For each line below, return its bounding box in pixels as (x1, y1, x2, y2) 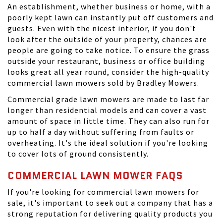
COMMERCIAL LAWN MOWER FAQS (7, 168, 183, 182)
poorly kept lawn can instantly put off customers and (7, 12, 214, 22)
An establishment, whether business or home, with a (7, 1, 211, 11)
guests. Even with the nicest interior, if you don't (7, 23, 196, 33)
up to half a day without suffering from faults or (7, 127, 194, 137)
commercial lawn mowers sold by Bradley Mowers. (7, 78, 199, 88)
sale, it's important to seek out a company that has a (7, 198, 213, 208)
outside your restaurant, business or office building (7, 56, 205, 66)
